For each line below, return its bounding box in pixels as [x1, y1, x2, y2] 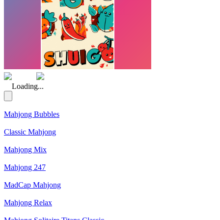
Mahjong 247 [4, 163, 46, 171]
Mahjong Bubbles [4, 110, 59, 118]
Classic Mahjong [4, 128, 56, 136]
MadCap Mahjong [4, 181, 61, 189]
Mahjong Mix [4, 145, 47, 154]
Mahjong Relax [4, 198, 52, 207]
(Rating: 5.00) [67, 72, 112, 81]
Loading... [12, 82, 44, 90]
